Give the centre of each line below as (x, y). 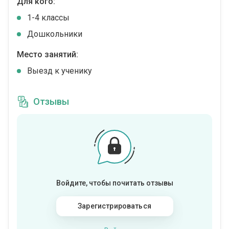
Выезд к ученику (60, 71)
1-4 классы (48, 18)
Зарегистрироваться (114, 206)
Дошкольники (55, 34)
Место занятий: (48, 55)
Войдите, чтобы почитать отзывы (114, 183)
